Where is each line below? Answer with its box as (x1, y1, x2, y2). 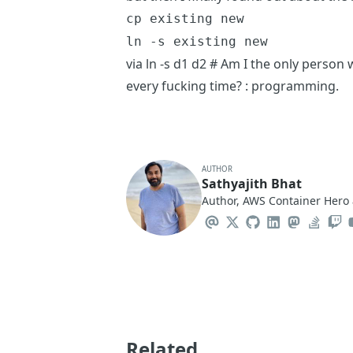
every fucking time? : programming (126, 77, 336, 95)
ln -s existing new (126, 34, 268, 49)
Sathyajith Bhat (202, 175, 302, 192)
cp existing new (126, 11, 244, 26)
